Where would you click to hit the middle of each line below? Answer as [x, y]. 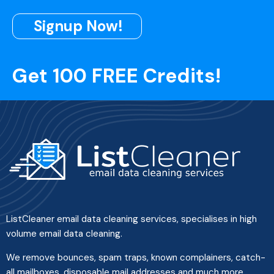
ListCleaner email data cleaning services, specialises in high [131, 219]
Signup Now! [78, 26]
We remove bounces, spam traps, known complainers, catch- [136, 258]
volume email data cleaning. [64, 234]
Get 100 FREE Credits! [117, 76]
